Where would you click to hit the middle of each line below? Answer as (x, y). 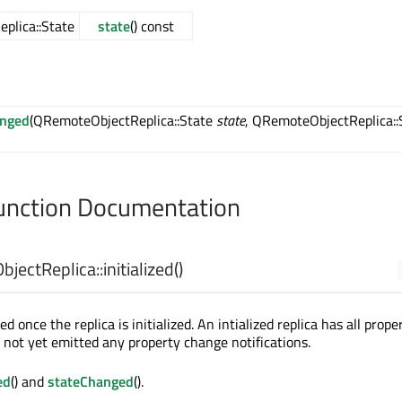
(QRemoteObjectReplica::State (123, 121)
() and (29, 382)
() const (152, 26)
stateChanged (91, 382)
